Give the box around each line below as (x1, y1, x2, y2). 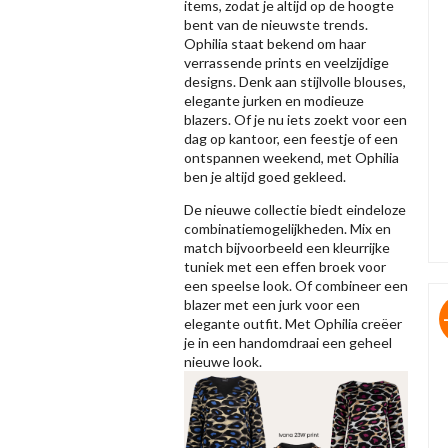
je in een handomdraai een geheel (184, 334, 392, 351)
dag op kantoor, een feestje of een (184, 130, 398, 147)
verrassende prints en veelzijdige (184, 54, 389, 71)
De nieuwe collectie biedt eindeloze (184, 201, 406, 218)
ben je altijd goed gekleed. (184, 168, 346, 185)
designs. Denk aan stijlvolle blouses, (184, 73, 406, 90)
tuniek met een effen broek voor (184, 258, 386, 275)
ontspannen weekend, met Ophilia (184, 149, 399, 166)
